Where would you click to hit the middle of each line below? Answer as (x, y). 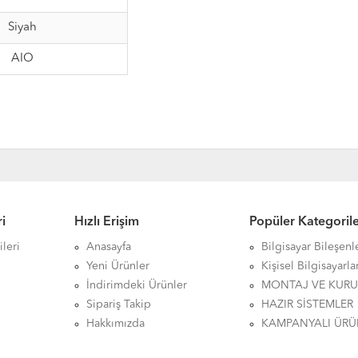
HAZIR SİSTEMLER (308, 304)
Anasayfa (108, 247)
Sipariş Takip (118, 304)
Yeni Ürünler (117, 266)
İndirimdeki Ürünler (136, 285)
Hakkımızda (115, 324)
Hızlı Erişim (106, 222)
